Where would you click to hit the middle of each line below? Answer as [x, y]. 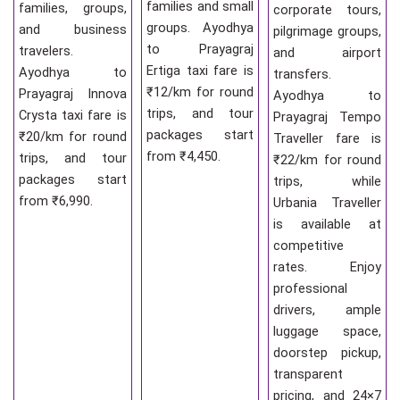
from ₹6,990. [56, 200]
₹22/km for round [328, 159]
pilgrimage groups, [328, 31]
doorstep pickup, [328, 352]
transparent [308, 374]
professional [311, 288]
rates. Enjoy [328, 267]
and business [73, 29]
